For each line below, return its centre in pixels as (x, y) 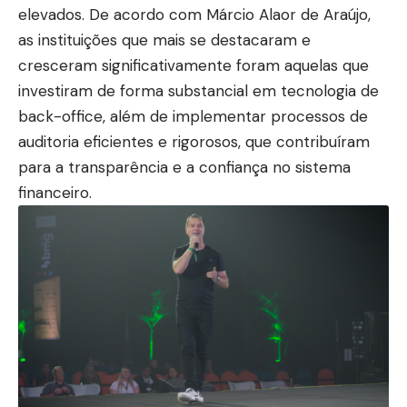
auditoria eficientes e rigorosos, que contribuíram (194, 142)
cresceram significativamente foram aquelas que (194, 66)
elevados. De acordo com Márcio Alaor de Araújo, (194, 15)
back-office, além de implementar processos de (193, 117)
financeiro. (55, 193)
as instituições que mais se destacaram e (164, 40)
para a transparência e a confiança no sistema (184, 168)
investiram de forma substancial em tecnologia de (199, 91)
